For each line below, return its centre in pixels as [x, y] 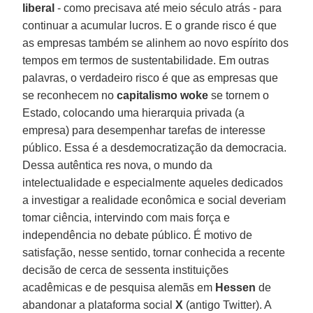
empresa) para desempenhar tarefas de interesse [144, 130]
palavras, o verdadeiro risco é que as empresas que [151, 78]
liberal [39, 8]
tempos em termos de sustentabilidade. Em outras [146, 60]
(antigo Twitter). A [227, 305]
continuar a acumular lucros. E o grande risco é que [150, 25]
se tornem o [239, 95]
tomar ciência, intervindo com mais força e [126, 217]
